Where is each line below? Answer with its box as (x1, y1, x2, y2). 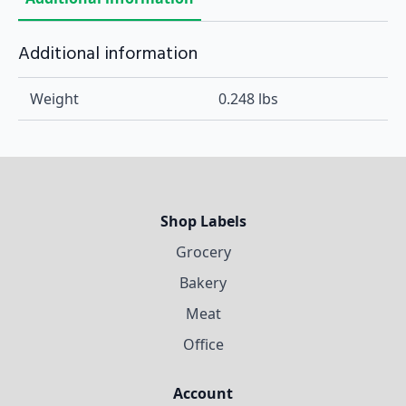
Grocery (175, 241, 231, 262)
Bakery (179, 272, 227, 293)
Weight (29, 88, 79, 109)
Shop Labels (159, 210, 246, 231)
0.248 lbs (218, 88, 278, 109)
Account (173, 382, 233, 403)
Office (182, 333, 224, 354)
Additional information (18, 39, 198, 69)
